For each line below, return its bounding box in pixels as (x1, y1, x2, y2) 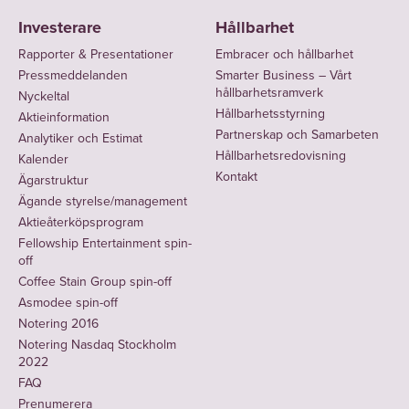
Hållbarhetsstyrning (215, 104, 325, 124)
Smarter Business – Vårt (215, 66, 351, 86)
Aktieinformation (18, 108, 110, 128)
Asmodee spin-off (18, 293, 118, 313)
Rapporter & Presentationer (18, 45, 173, 65)
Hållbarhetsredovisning (215, 146, 346, 166)
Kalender (18, 150, 68, 170)
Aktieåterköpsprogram (18, 213, 143, 233)
